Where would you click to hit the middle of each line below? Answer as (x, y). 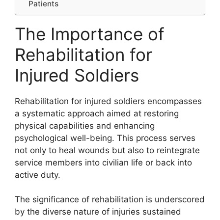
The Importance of (90, 34)
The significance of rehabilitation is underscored (110, 199)
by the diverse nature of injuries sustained (98, 212)
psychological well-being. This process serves (105, 138)
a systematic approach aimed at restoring (97, 113)
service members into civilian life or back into (103, 162)
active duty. (38, 175)
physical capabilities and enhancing (85, 125)
